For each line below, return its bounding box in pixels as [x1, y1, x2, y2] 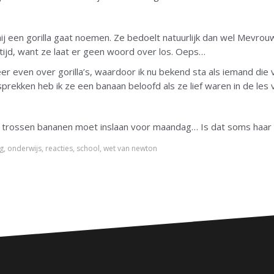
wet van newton [103, 143, 157, 154]
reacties [45, 143, 73, 154]
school [76, 143, 100, 154]
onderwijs [7, 143, 42, 154]
